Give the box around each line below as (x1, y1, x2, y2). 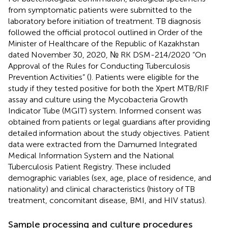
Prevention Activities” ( (8, 72, 89, 82)
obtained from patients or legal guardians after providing (8, 117, 210, 127)
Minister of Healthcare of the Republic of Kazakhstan (8, 38, 199, 48)
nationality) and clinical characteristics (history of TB (8, 184, 195, 194)
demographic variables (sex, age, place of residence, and (8, 173, 211, 183)
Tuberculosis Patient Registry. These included (8, 161, 170, 172)
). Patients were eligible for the (89, 72, 199, 82)
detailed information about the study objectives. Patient (8, 128, 210, 138)
